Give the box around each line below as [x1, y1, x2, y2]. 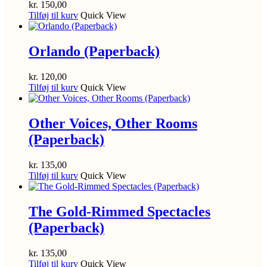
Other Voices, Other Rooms [29, 116, 197, 132]
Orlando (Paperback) [29, 44, 160, 60]
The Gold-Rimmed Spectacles [29, 203, 210, 219]
